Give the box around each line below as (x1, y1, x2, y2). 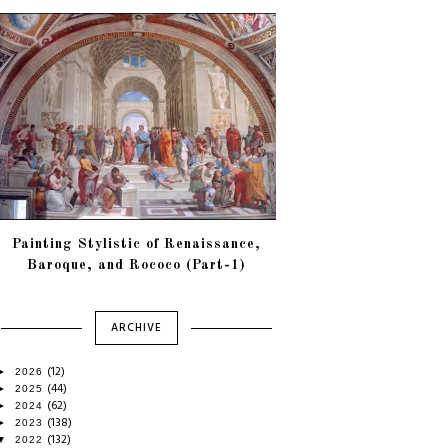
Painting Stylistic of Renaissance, (11, 236, 261, 251)
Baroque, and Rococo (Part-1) (26, 257, 246, 272)
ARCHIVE (110, 318, 162, 337)
